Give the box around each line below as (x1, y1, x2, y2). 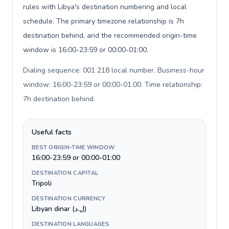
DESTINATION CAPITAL (32, 169, 99, 177)
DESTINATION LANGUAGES (32, 220, 109, 228)
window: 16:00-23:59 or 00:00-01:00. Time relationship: (23, 80, 202, 89)
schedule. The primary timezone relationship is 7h (23, 16, 184, 26)
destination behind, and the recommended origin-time (23, 31, 197, 40)
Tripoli (32, 178, 52, 188)
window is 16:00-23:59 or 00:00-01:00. (23, 45, 148, 55)
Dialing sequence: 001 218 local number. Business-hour (23, 65, 204, 75)
